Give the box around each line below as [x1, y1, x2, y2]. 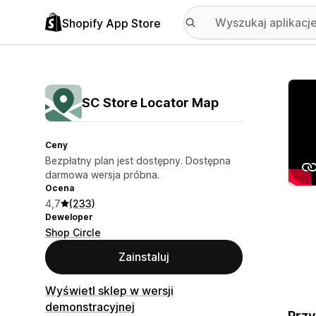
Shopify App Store [62, 16, 161, 30]
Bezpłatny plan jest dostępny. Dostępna [45, 154, 231, 166]
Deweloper [45, 212, 93, 222]
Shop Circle [45, 226, 101, 238]
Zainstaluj [119, 250, 169, 264]
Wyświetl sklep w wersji [45, 284, 174, 298]
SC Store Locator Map [82, 95, 219, 110]
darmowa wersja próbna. [45, 169, 159, 181]
